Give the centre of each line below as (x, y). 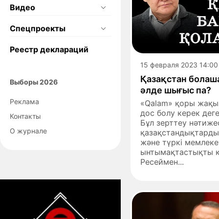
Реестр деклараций (49, 49)
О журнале (28, 131)
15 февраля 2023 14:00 (179, 65)
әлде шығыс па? (176, 90)
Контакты (25, 116)
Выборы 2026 (34, 82)
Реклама (24, 101)
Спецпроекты (38, 28)
